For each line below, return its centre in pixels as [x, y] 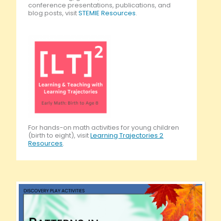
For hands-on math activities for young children [104, 127]
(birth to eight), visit [59, 135]
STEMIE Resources [107, 13]
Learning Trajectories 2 [127, 135]
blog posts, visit [54, 13]
